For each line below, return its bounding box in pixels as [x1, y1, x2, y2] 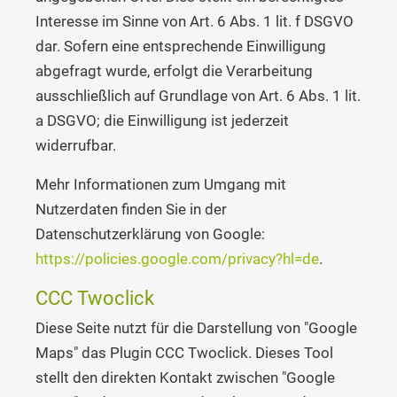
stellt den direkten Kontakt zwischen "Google [35, 368, 335, 386]
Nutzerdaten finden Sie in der [35, 199, 227, 218]
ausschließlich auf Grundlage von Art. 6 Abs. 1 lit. [35, 86, 361, 105]
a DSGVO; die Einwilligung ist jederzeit [35, 111, 289, 129]
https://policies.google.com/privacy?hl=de [35, 249, 319, 268]
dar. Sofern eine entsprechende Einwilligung [35, 36, 326, 55]
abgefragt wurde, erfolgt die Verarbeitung [35, 61, 313, 80]
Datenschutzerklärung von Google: [35, 224, 265, 243]
